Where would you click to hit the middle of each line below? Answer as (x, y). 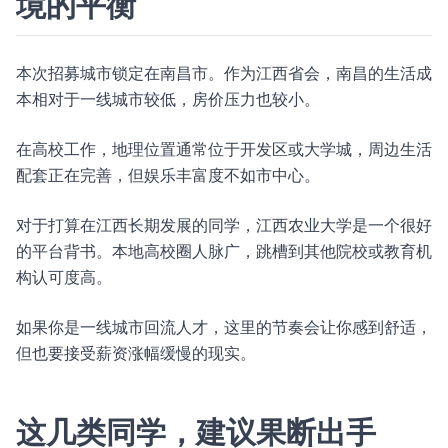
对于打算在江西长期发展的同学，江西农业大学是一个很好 (224, 225)
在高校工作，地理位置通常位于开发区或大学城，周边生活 (224, 149)
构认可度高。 (64, 277)
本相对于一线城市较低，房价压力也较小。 (168, 99)
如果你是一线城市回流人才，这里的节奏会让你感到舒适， (224, 327)
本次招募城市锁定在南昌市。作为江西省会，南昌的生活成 (224, 73)
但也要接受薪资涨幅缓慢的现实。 (136, 353)
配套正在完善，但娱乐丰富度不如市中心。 (168, 175)
